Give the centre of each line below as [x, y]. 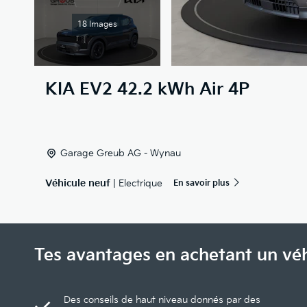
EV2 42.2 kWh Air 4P [164, 89]
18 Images [97, 24]
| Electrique [136, 183]
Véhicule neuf [78, 183]
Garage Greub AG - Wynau [121, 153]
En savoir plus [201, 183]
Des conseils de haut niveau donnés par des [162, 300]
